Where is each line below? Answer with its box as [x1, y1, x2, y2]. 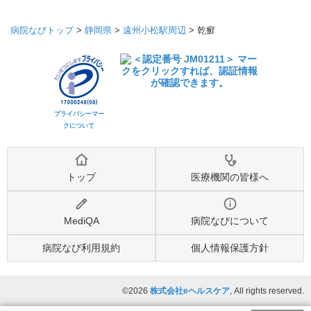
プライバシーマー [53, 110, 104, 117]
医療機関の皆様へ [191, 171, 269, 183]
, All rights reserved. [230, 286, 304, 296]
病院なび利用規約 [42, 242, 120, 253]
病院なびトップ [10, 25, 74, 35]
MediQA [63, 215, 99, 226]
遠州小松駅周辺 [123, 25, 186, 35]
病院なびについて [191, 215, 269, 226]
